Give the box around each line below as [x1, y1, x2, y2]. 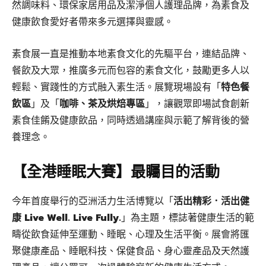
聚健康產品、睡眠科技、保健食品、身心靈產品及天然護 [12, 243, 249, 258]
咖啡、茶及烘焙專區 [59, 96, 145, 111]
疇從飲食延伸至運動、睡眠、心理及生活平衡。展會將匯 [12, 227, 249, 242]
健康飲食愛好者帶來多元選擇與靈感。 [12, 14, 173, 29]
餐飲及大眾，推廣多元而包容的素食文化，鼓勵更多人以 [12, 63, 249, 78]
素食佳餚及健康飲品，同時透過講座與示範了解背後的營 [12, 113, 249, 128]
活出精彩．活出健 [173, 194, 249, 208]
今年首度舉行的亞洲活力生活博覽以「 [12, 194, 173, 208]
